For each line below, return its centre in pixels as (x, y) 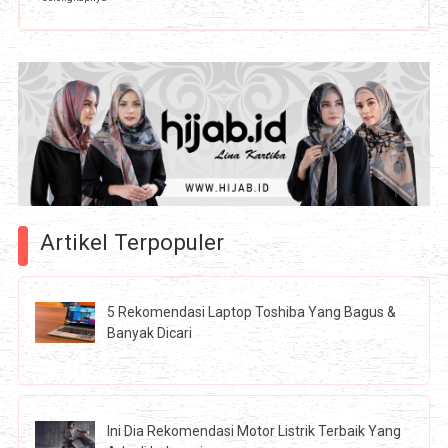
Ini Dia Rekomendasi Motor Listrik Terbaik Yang (254, 430)
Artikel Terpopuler (131, 242)
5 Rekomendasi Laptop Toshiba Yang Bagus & (252, 311)
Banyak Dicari (150, 332)
